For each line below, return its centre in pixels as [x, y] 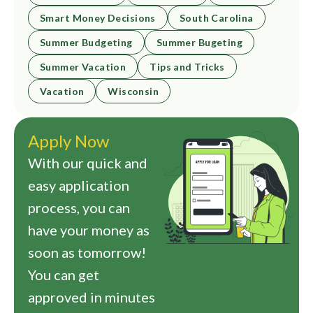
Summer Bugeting [199, 42]
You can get [64, 275]
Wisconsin [133, 91]
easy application [79, 185]
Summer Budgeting [86, 42]
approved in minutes [92, 297]
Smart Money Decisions [98, 17]
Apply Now [68, 141]
